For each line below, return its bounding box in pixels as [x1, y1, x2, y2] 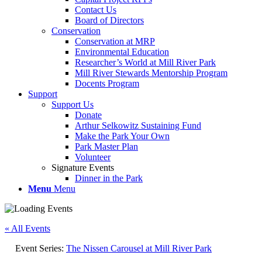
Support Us [51, 99, 94, 109]
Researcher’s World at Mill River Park [75, 57, 216, 67]
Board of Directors [75, 15, 144, 25]
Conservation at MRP [75, 36, 155, 46]
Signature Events [51, 163, 114, 173]
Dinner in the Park [75, 173, 143, 183]
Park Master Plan [75, 142, 138, 151]
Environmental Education [75, 47, 169, 57]
